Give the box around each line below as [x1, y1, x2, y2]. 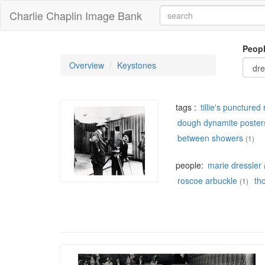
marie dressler [208, 159, 261, 172]
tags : [176, 101, 199, 114]
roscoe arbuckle [177, 174, 237, 187]
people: [176, 159, 206, 172]
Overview [69, 59, 104, 72]
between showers [177, 132, 243, 144]
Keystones [117, 59, 156, 72]
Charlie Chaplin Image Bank [9, 8, 142, 23]
